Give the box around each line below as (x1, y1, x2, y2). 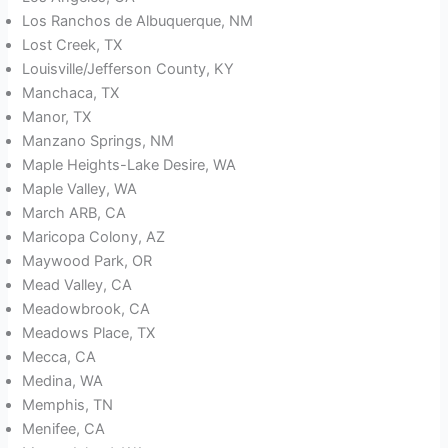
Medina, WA (22, 372, 104, 391)
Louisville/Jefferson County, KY (22, 60, 235, 79)
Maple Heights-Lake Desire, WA (22, 156, 237, 175)
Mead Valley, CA (22, 276, 133, 295)
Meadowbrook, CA (22, 300, 151, 319)
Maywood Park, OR (22, 252, 153, 271)
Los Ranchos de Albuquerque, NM (22, 12, 254, 31)
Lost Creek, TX (22, 36, 123, 55)
